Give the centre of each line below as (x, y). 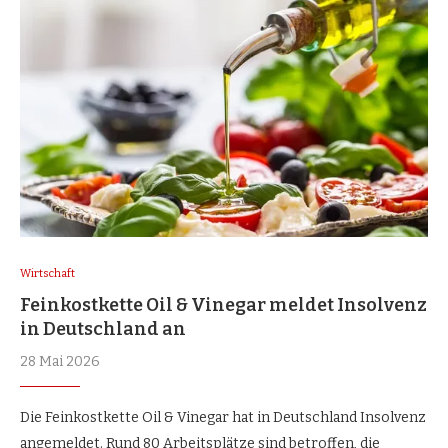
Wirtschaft (47, 274)
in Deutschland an (103, 329)
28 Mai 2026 (60, 362)
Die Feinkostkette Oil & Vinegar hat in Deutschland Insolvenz (223, 418)
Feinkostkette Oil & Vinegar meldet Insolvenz (223, 305)
